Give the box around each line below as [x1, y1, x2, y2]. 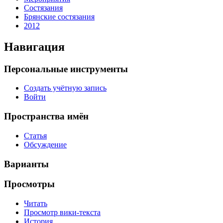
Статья [24, 131, 47, 140]
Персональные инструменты [4, 63, 128, 74]
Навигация [4, 40, 65, 53]
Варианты [4, 158, 49, 169]
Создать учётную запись [24, 84, 107, 93]
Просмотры [4, 179, 55, 190]
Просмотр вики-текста [24, 208, 101, 217]
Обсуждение [24, 140, 67, 149]
